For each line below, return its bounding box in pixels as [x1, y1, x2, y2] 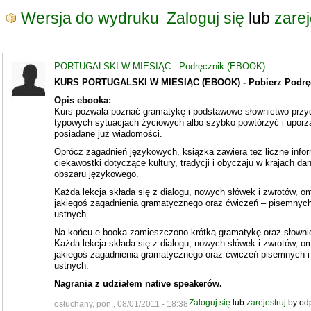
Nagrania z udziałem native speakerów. [53, 278, 222, 289]
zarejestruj [246, 297, 286, 308]
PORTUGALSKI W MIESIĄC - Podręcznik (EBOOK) [53, 61, 265, 72]
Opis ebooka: [53, 95, 111, 106]
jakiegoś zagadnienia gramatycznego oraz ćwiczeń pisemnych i [53, 249, 310, 260]
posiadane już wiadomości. [53, 128, 162, 139]
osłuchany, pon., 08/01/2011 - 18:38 [53, 299, 188, 308]
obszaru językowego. [53, 169, 139, 179]
